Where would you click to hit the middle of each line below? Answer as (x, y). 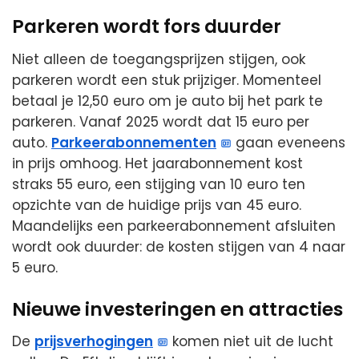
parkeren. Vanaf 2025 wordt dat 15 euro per (161, 121)
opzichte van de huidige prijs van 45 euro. (157, 205)
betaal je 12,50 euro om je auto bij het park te (167, 101)
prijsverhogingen (94, 342)
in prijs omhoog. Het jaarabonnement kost (157, 163)
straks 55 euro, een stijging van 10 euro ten (159, 184)
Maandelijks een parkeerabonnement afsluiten (174, 226)
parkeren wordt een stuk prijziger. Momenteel (167, 80)
